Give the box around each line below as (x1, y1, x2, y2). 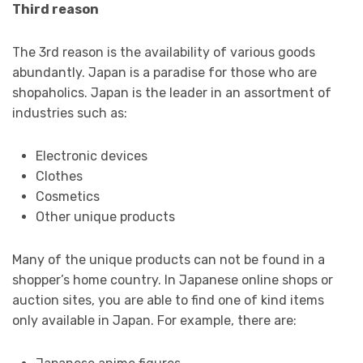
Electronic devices (35, 147, 147, 164)
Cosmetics (35, 188, 100, 204)
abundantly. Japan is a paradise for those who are (12, 64, 317, 80)
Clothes (35, 168, 83, 184)
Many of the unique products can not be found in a (12, 251, 325, 267)
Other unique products (35, 208, 175, 224)
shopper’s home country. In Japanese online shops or (12, 271, 333, 288)
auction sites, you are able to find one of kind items (12, 292, 324, 308)
